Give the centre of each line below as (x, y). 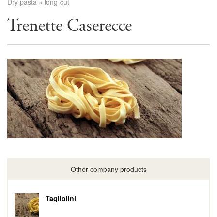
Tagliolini (61, 198)
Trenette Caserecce (70, 26)
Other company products (108, 169)
